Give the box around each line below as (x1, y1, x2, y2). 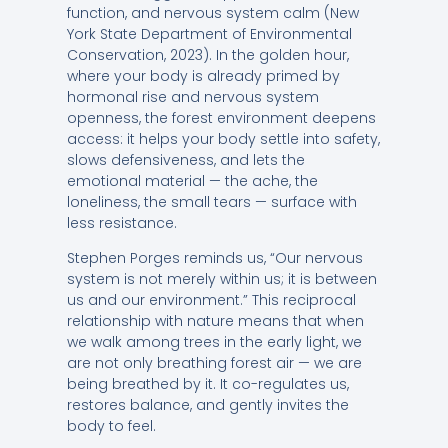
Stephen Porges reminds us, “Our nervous (66, 247, 363, 268)
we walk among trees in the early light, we (66, 331, 362, 352)
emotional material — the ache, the (66, 170, 318, 191)
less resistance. (66, 212, 177, 233)
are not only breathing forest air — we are (66, 352, 362, 373)
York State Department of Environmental (66, 23, 352, 44)
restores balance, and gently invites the (66, 394, 349, 415)
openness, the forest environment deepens (66, 107, 376, 128)
